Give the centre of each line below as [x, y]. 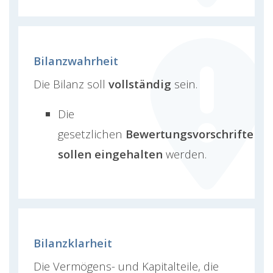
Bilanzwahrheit [76, 61]
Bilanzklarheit [73, 243]
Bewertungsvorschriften [193, 134]
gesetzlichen [92, 134]
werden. [186, 154]
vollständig [141, 84]
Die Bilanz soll [71, 84]
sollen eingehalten [112, 154]
